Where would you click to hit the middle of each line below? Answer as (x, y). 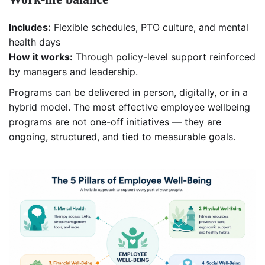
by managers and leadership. (73, 71)
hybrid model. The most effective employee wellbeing (130, 107)
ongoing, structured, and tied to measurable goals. (122, 136)
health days (35, 42)
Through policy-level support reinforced (164, 56)
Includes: (30, 27)
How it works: (41, 56)
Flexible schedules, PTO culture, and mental (150, 27)
